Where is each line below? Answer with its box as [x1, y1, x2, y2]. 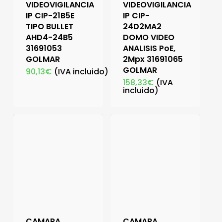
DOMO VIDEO [122, 31, 174, 43]
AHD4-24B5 [25, 31, 73, 43]
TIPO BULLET [25, 20, 73, 32]
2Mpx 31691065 [122, 53, 183, 65]
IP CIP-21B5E [25, 9, 74, 21]
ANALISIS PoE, [122, 42, 175, 54]
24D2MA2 [122, 20, 162, 32]
